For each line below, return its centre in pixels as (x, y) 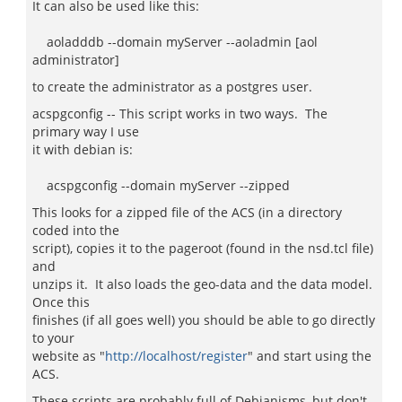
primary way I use (86, 131)
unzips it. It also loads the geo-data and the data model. (204, 284)
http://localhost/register (176, 356)
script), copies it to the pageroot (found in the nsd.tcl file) (203, 248)
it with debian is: (83, 149)
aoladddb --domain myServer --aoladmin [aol (175, 42)
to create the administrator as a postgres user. (172, 87)
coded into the (76, 230)
